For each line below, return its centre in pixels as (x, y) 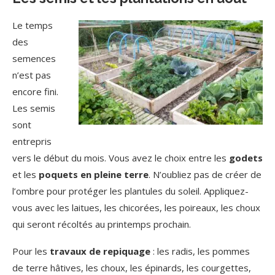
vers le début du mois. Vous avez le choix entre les (121, 158)
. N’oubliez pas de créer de (205, 174)
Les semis (34, 108)
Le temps (33, 25)
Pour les (31, 251)
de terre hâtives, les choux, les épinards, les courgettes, (132, 268)
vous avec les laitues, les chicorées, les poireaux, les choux (136, 207)
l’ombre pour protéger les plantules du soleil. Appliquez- (130, 191)
